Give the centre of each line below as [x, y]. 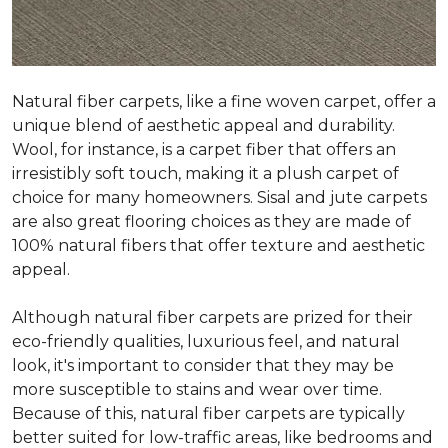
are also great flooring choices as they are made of [211, 221]
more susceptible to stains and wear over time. [197, 389]
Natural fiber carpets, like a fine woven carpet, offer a [224, 101]
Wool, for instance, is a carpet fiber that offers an [204, 149]
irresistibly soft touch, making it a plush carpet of [205, 173]
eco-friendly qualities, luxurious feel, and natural [206, 341]
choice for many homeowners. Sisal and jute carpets [219, 197]
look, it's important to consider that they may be [203, 365]
